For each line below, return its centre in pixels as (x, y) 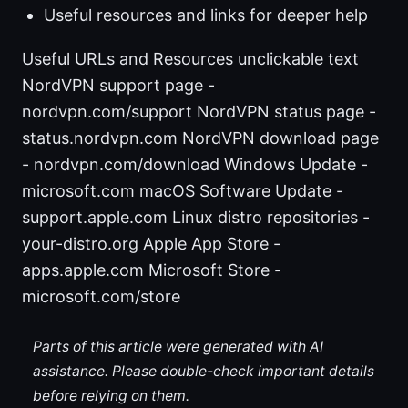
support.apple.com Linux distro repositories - (196, 217)
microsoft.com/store (101, 296)
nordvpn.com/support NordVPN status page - (199, 111)
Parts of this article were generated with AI (178, 347)
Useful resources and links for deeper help (206, 15)
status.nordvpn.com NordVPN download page (200, 138)
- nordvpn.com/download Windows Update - (195, 164)
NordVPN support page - (118, 85)
